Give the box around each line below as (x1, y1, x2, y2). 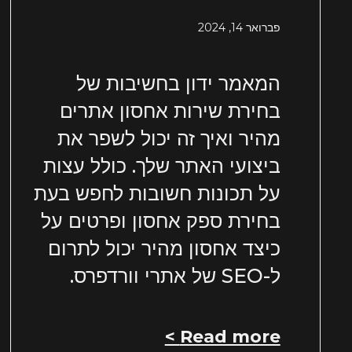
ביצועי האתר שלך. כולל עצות (42, 154, 280, 178)
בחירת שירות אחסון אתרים (59, 99, 280, 123)
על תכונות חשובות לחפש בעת (33, 181, 280, 206)
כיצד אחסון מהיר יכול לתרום (47, 236, 280, 261)
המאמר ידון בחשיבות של (75, 71, 280, 96)
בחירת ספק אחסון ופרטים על (40, 209, 280, 233)
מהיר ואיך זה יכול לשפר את (57, 126, 280, 151)
